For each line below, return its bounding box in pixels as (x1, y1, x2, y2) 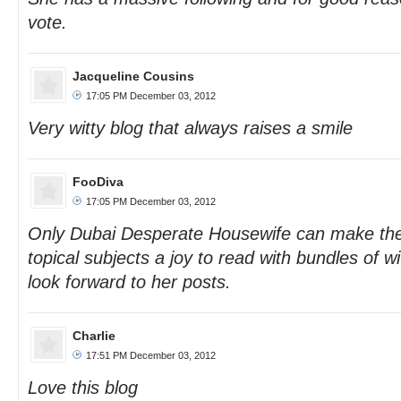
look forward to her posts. (28, 272, 231, 292)
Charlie (73, 328, 115, 343)
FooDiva (73, 175, 124, 189)
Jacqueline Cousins (73, 69, 194, 83)
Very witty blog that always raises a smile (28, 118, 353, 138)
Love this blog (28, 378, 138, 397)
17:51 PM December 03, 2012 (86, 350, 216, 361)
